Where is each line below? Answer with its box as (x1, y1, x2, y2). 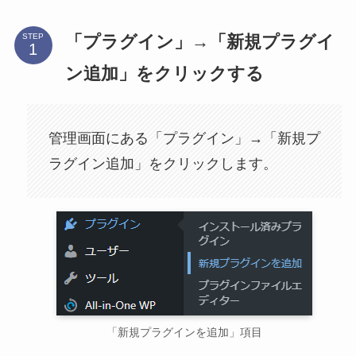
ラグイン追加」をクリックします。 (48, 155, 277, 172)
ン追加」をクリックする (64, 63, 264, 83)
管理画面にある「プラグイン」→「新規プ (48, 130, 320, 146)
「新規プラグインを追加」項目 (106, 326, 262, 339)
